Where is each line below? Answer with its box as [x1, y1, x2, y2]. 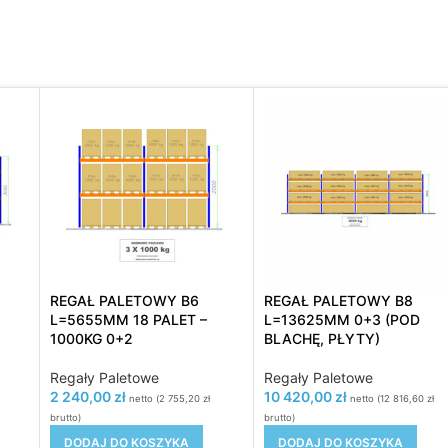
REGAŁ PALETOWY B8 [263, 291, 413, 309]
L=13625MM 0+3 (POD [263, 310, 420, 328]
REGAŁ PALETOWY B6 [50, 291, 200, 309]
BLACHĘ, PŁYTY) [263, 329, 380, 347]
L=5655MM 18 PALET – [50, 310, 208, 328]
